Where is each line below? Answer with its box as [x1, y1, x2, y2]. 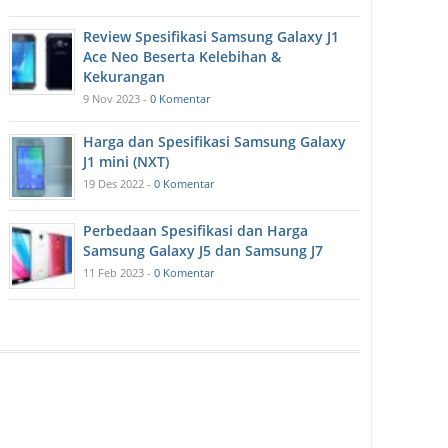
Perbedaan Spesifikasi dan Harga [83, 221, 309, 241]
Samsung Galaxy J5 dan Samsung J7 [83, 241, 324, 261]
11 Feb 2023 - [83, 265, 155, 281]
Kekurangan [83, 67, 166, 87]
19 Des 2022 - [83, 176, 155, 192]
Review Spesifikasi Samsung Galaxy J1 [83, 27, 340, 47]
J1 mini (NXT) [83, 152, 170, 172]
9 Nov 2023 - [83, 91, 151, 107]
